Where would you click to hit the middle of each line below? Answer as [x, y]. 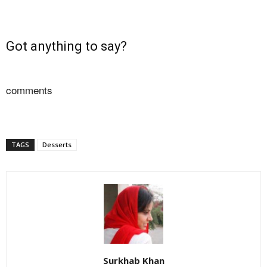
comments [29, 90]
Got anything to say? [66, 46]
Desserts [57, 145]
